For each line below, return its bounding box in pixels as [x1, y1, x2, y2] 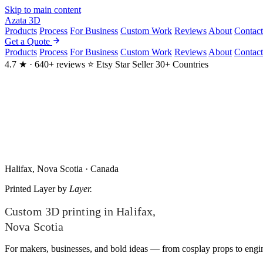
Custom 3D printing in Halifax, [5, 205, 156, 218]
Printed [5, 184, 31, 194]
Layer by [33, 184, 67, 194]
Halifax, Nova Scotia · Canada [5, 164, 119, 174]
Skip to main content [5, 5, 81, 15]
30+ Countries [156, 59, 208, 69]
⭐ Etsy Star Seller [87, 59, 153, 69]
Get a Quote [5, 36, 52, 46]
